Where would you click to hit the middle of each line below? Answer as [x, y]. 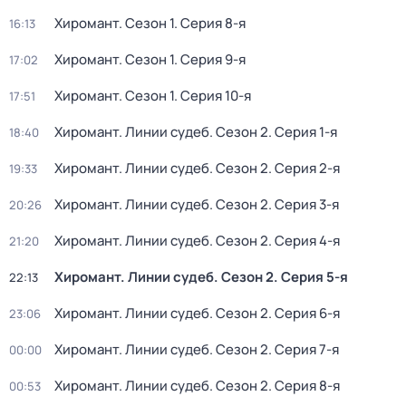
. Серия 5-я [311, 277]
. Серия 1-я [303, 132]
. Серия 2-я [304, 168]
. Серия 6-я [304, 313]
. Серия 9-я [210, 59]
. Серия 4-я [304, 241]
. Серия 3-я [304, 204]
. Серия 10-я [213, 96]
